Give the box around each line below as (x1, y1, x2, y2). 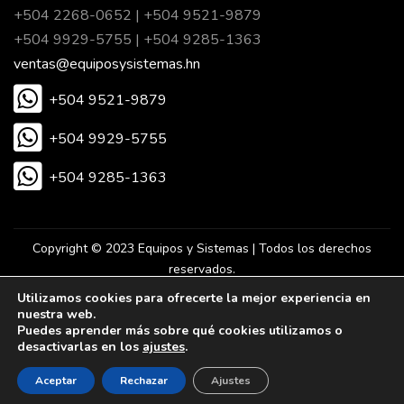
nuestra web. (17, 306, 96, 323)
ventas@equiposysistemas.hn (14, 53, 200, 74)
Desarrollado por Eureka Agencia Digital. (156, 313, 390, 331)
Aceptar (35, 373, 77, 388)
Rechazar (120, 373, 168, 388)
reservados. (169, 260, 235, 278)
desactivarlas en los (17, 338, 142, 355)
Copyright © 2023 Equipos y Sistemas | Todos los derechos (32, 239, 372, 257)
